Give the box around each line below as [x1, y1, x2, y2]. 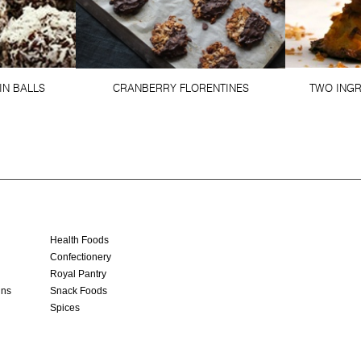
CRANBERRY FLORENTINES [112, 81, 249, 95]
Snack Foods [50, 285, 107, 297]
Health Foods [50, 234, 109, 247]
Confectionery [50, 251, 111, 263]
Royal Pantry [50, 268, 106, 280]
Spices [50, 302, 80, 314]
